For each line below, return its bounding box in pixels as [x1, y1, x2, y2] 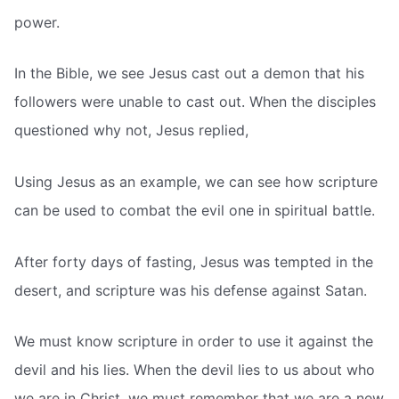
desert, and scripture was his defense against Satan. [14, 281, 367, 299]
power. [14, 12, 60, 31]
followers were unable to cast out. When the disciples [14, 93, 376, 111]
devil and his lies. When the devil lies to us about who [14, 361, 375, 379]
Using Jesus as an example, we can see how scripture [14, 173, 378, 191]
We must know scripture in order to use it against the [14, 332, 373, 351]
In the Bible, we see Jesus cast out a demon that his [14, 64, 364, 83]
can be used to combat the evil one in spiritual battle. [14, 201, 375, 220]
